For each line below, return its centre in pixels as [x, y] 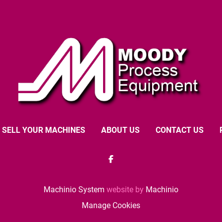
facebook [127, 164]
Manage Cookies [111, 205]
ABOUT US [120, 130]
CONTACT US [179, 130]
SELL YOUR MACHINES [43, 130]
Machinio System [74, 190]
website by [125, 190]
